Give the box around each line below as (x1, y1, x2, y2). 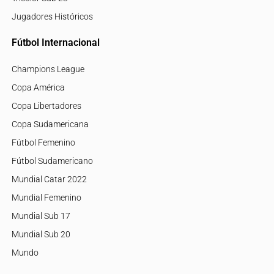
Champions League (11, 64, 84, 74)
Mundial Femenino (11, 193, 81, 202)
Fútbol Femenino (11, 138, 75, 147)
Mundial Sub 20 (11, 229, 70, 239)
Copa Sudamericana (11, 119, 89, 129)
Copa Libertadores (11, 101, 81, 111)
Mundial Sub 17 (11, 211, 70, 221)
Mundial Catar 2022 (11, 174, 87, 184)
